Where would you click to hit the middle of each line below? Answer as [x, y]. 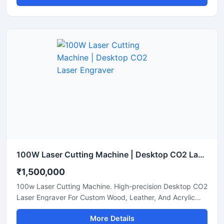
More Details [112, 218]
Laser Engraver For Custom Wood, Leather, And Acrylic [106, 197]
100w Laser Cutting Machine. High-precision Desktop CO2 [112, 186]
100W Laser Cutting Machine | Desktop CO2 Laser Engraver [201, 154]
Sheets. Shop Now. [47, 208]
